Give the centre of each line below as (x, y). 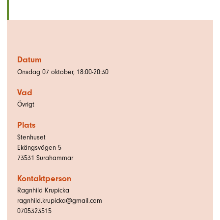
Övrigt (26, 104)
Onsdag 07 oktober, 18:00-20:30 (63, 72)
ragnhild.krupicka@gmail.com (60, 201)
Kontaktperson (44, 178)
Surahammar (55, 158)
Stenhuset (31, 137)
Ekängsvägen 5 (39, 147)
